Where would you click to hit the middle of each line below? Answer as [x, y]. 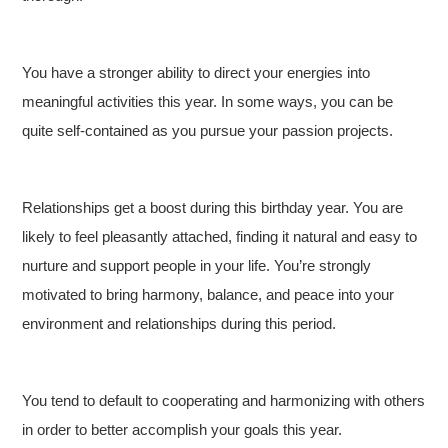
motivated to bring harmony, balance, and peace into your [208, 294]
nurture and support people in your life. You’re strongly [197, 265]
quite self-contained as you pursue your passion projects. [208, 130]
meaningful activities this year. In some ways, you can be [208, 101]
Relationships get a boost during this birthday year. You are [213, 207]
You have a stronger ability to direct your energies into [196, 72]
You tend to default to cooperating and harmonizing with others [224, 400]
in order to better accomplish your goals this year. [182, 429]
